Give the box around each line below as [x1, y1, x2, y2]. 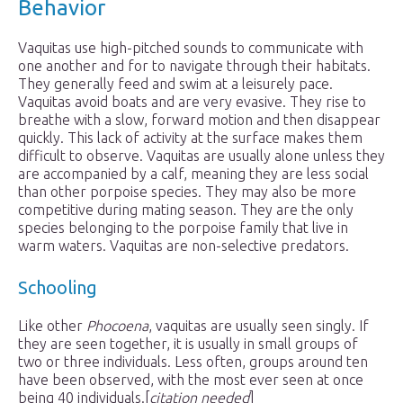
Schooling [18, 277, 97, 299]
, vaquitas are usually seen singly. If [148, 318, 369, 335]
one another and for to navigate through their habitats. [18, 58, 371, 75]
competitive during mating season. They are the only [18, 201, 354, 219]
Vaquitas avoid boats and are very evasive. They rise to [18, 94, 366, 111]
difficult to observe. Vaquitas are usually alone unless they [18, 148, 385, 165]
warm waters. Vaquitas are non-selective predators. [18, 237, 349, 255]
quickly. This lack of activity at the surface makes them [18, 130, 363, 147]
